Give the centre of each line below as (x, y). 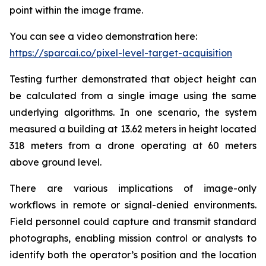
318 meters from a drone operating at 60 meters (133, 145)
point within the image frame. (76, 10)
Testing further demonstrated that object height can (133, 79)
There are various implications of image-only (133, 188)
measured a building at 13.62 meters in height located (133, 129)
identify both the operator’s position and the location (133, 255)
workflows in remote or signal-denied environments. (133, 205)
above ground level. (56, 162)
